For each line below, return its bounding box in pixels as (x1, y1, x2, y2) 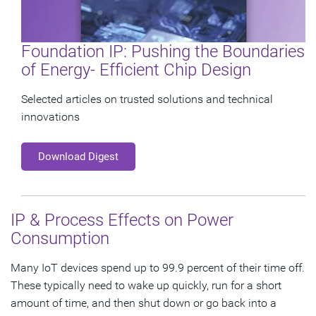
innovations (21, 110, 80, 124)
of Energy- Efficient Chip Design (21, 60, 251, 80)
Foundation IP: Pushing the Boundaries (21, 42, 305, 62)
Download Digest (38, 150, 119, 164)
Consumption (11, 229, 109, 249)
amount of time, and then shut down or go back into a (11, 296, 276, 310)
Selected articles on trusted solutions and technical (21, 92, 273, 107)
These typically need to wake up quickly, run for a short (11, 279, 281, 293)
